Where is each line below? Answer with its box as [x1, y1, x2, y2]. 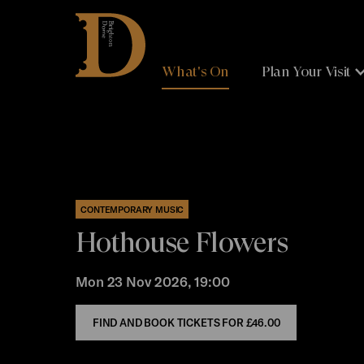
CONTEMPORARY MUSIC [80, 204, 184, 214]
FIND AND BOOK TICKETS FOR [92, 315, 244, 329]
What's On [162, 63, 230, 80]
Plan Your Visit [262, 63, 351, 80]
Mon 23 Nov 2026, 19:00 [76, 272, 230, 289]
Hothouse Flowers [76, 226, 288, 258]
